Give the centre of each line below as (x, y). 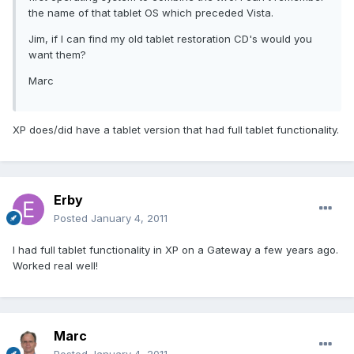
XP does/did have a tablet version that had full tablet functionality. (176, 130)
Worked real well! (55, 266)
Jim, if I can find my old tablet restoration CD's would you (170, 39)
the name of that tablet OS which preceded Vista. (151, 13)
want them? (57, 55)
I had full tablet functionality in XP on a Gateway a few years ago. (175, 250)
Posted (72, 218)
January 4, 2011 (129, 218)
